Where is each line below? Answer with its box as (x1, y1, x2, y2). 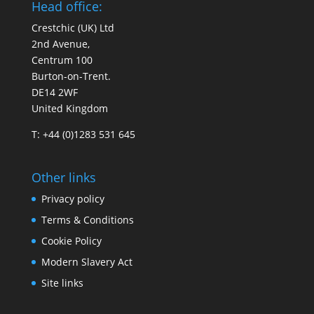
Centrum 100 (31, 53, 93, 67)
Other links (31, 169, 96, 186)
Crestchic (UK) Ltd (31, 21, 114, 35)
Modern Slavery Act (41, 255, 132, 269)
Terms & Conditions (41, 213, 134, 227)
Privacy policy (41, 192, 104, 206)
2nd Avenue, (31, 37, 90, 51)
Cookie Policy (41, 234, 102, 248)
